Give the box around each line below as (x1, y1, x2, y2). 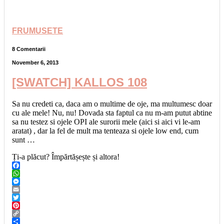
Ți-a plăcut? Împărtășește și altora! (12, 152, 119, 161)
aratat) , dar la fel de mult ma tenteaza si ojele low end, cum (12, 126, 198, 135)
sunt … (12, 135, 35, 144)
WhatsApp (12, 177, 46, 186)
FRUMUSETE (12, 26, 63, 35)
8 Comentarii (12, 46, 45, 52)
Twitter (12, 201, 34, 210)
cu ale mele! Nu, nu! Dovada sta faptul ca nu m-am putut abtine (12, 108, 212, 117)
